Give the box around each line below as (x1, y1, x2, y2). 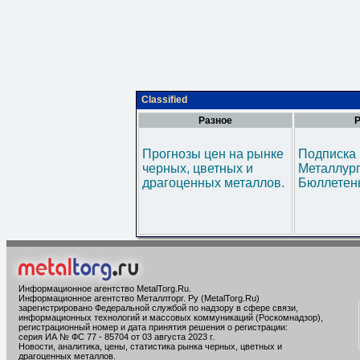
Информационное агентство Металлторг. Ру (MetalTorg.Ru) (18, 293, 260, 303)
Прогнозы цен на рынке (142, 147, 284, 161)
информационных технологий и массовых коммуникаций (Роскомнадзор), (18, 313, 323, 322)
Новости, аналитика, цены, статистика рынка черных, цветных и (18, 342, 282, 351)
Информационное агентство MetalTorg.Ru (18, 284, 189, 293)
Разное (198, 115, 232, 126)
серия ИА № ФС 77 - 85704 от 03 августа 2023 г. (18, 332, 215, 342)
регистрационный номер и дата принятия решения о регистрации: (18, 322, 288, 332)
